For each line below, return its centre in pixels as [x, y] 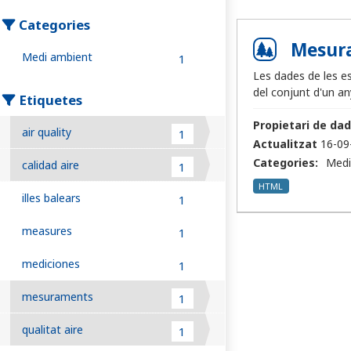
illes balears [51, 198]
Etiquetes [49, 100]
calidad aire [51, 165]
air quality [47, 132]
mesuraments [58, 297]
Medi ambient [57, 57]
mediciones [51, 264]
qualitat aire [52, 330]
